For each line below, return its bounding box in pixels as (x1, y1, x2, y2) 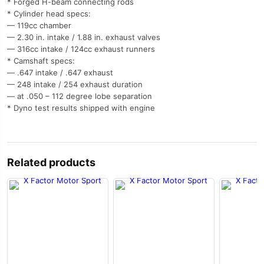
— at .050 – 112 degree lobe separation (7, 91, 152, 101)
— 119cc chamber (7, 21, 71, 30)
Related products (7, 156, 95, 169)
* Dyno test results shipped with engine (7, 103, 155, 113)
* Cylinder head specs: (7, 9, 91, 18)
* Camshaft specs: (7, 56, 75, 65)
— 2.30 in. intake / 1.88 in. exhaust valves (7, 32, 160, 42)
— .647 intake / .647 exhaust (7, 68, 113, 77)
